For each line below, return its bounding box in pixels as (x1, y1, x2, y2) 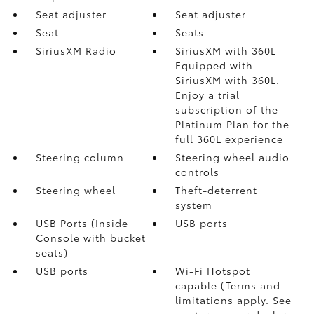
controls (175, 164, 220, 179)
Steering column (35, 149, 124, 164)
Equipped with (175, 57, 254, 72)
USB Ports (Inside (35, 215, 128, 230)
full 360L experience (175, 131, 284, 146)
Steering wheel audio (175, 149, 290, 164)
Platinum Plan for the (175, 116, 290, 131)
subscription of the (175, 102, 279, 116)
